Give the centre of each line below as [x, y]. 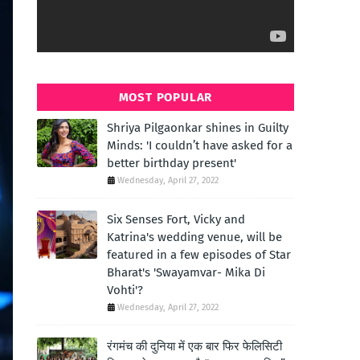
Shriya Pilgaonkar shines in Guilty [198, 128]
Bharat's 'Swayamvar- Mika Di [186, 272]
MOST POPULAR [166, 97]
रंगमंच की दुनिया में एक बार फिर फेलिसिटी [194, 346]
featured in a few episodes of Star [199, 255]
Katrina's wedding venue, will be [194, 237]
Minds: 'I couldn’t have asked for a [200, 145]
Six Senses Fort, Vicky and [176, 219]
